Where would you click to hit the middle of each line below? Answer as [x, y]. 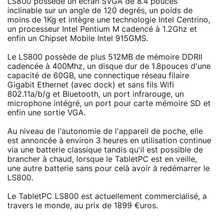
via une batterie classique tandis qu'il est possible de [105, 150]
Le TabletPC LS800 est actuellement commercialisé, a [107, 196]
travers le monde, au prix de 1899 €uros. [83, 206]
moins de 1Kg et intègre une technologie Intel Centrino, [109, 20]
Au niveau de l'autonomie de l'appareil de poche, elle [105, 131]
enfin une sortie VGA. [46, 113]
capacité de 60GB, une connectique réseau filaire [98, 76]
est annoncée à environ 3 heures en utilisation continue [109, 141]
